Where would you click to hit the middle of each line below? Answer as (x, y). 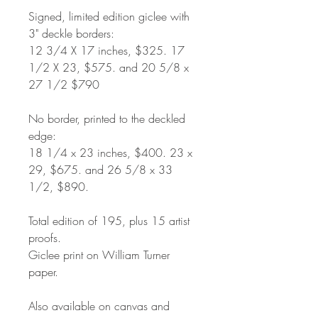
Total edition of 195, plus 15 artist (109, 220)
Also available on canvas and (99, 306)
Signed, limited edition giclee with (109, 16)
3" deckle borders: (71, 33)
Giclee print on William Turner (99, 254)
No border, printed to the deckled (107, 118)
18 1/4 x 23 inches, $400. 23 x (110, 152)
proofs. (45, 237)
